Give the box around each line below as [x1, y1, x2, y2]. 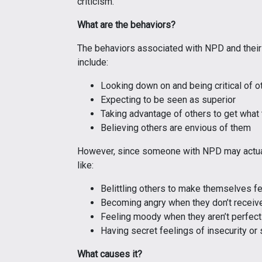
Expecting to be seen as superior [101, 94, 236, 105]
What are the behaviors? [77, 19, 175, 30]
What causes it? [77, 248, 142, 260]
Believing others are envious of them [101, 122, 251, 133]
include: [77, 56, 108, 68]
